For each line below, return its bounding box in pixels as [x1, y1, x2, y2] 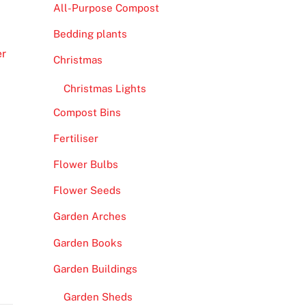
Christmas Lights [63, 82, 146, 94]
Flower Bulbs [53, 158, 118, 171]
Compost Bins [53, 106, 121, 118]
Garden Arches [53, 210, 126, 223]
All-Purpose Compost [53, 2, 159, 14]
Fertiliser [53, 132, 98, 144]
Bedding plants [53, 28, 127, 40]
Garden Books [53, 236, 122, 249]
